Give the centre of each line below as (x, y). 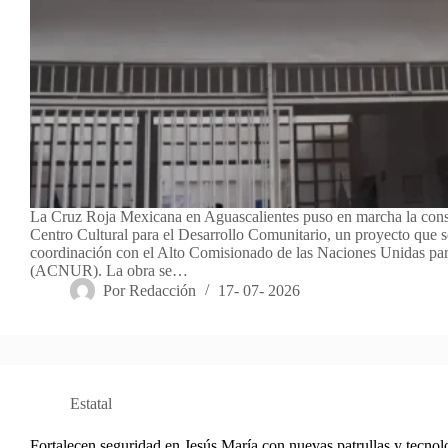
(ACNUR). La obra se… (109, 271)
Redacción (163, 291)
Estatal (91, 404)
